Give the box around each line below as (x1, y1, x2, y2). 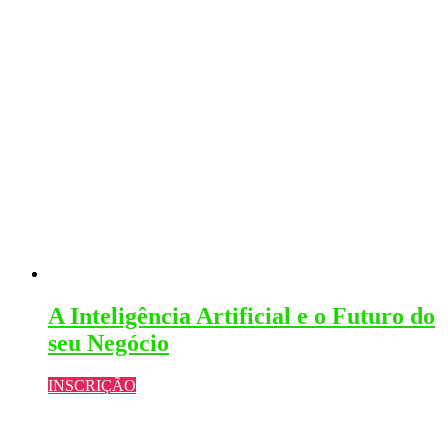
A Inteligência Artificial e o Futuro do (48, 302, 435, 329)
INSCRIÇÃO (48, 376, 136, 394)
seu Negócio (48, 329, 169, 356)
